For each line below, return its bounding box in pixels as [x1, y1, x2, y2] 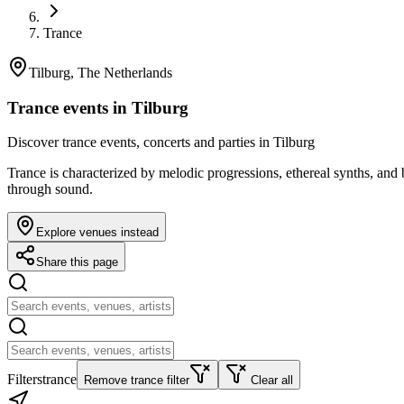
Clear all [251, 373, 293, 388]
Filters [7, 372, 42, 388]
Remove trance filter [84, 373, 189, 388]
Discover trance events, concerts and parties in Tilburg [7, 134, 315, 151]
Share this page [36, 255, 118, 270]
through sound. [7, 181, 93, 197]
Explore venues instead [36, 225, 159, 240]
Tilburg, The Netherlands [29, 65, 172, 80]
